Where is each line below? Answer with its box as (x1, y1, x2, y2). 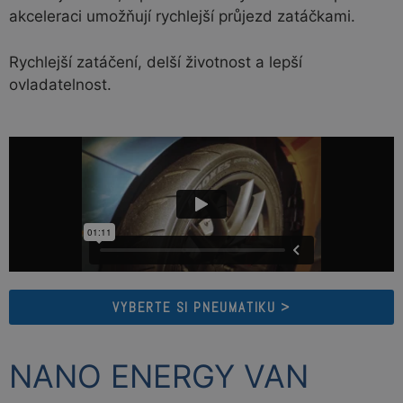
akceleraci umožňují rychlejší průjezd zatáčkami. (9, 7, 355, 26)
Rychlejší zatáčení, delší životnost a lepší (9, 52, 302, 71)
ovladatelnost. (9, 75, 112, 94)
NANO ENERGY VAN (9, 357, 309, 396)
